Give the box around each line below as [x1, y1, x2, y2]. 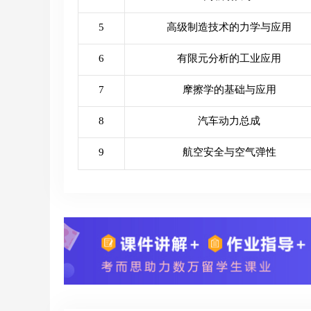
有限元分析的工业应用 [177, 53, 282, 65]
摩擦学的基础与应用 [182, 84, 276, 96]
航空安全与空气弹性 [182, 146, 276, 158]
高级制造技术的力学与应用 [167, 22, 292, 33]
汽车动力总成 [198, 115, 261, 127]
